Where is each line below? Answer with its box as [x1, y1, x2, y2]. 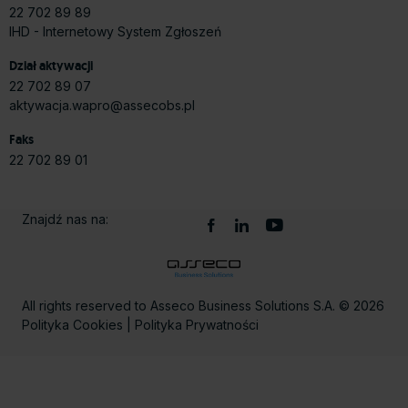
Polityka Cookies [22, 317, 123, 333]
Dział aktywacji [9, 56, 93, 74]
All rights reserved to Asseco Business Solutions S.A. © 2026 [22, 298, 384, 314]
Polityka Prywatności [135, 317, 259, 333]
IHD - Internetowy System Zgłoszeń [9, 24, 221, 40]
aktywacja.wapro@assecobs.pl [9, 97, 195, 114]
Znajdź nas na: [22, 211, 108, 228]
